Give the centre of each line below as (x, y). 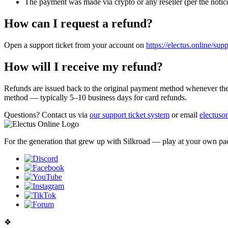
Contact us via (65, 115)
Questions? (22, 115)
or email (184, 115)
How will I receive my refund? (83, 66)
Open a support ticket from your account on (75, 45)
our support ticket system (130, 115)
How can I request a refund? (78, 24)
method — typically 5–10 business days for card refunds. (95, 97)
